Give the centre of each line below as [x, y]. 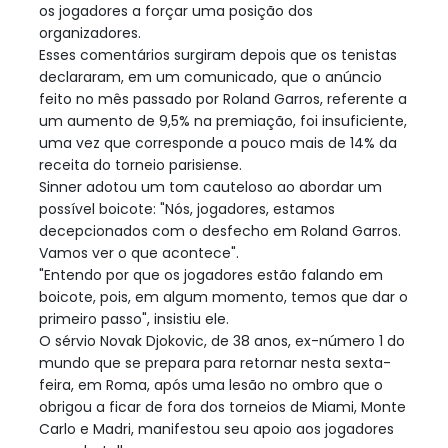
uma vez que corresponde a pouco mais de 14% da [218, 142]
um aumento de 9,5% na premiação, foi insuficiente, [223, 120]
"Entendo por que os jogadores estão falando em [211, 274]
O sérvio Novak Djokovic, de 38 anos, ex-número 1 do [222, 340]
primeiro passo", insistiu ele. [134, 318]
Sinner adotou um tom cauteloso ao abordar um [210, 186]
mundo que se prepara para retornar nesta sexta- [215, 362]
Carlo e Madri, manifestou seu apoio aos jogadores [216, 428]
